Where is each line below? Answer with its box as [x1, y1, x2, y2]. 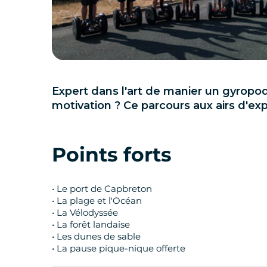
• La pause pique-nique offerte [52, 242, 185, 254]
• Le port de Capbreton [52, 182, 152, 194]
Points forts [52, 142, 172, 167]
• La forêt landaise [52, 218, 130, 230]
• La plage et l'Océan [52, 194, 142, 206]
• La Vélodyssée [52, 206, 118, 218]
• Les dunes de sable [52, 230, 141, 242]
